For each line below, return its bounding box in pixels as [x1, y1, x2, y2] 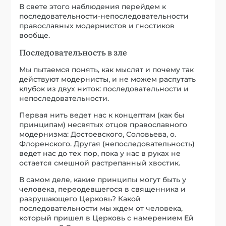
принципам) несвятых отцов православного [19, 120, 188, 129]
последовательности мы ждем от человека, [19, 203, 183, 213]
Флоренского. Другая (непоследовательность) [19, 139, 195, 148]
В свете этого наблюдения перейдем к [19, 2, 166, 11]
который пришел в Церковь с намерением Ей [19, 213, 194, 222]
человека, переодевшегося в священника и [19, 184, 186, 194]
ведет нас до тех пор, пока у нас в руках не [19, 148, 181, 158]
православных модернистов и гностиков [19, 21, 175, 30]
